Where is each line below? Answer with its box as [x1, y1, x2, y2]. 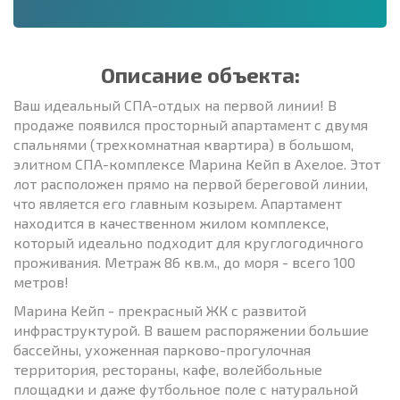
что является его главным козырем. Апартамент [13, 194, 342, 212]
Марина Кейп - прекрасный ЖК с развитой [13, 301, 306, 319]
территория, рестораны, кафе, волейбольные [13, 360, 322, 378]
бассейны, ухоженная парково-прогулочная [13, 340, 311, 358]
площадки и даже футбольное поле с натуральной [13, 379, 358, 397]
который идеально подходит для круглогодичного [13, 233, 363, 251]
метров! [13, 272, 69, 290]
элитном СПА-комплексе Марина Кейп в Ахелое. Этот [13, 154, 380, 172]
